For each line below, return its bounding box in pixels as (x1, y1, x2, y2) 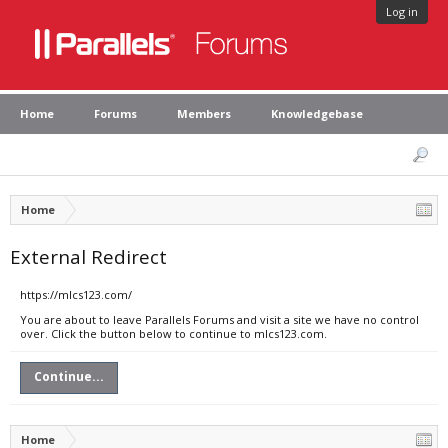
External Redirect (10, 244, 167, 269)
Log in (386, 4, 418, 19)
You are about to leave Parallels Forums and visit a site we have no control (20, 312, 419, 327)
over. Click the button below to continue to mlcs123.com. (20, 326, 327, 341)
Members (177, 106, 231, 121)
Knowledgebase (271, 106, 363, 121)
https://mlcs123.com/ (20, 287, 132, 302)
